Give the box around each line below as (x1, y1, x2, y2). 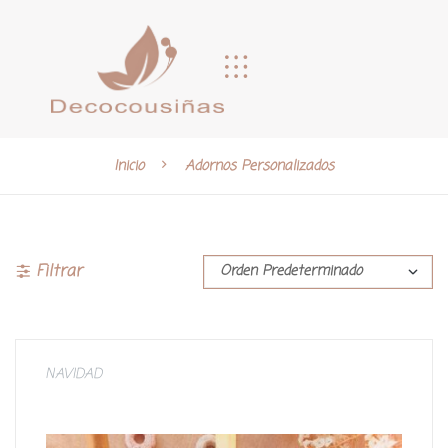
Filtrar (36, 260, 82, 285)
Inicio (114, 155, 144, 177)
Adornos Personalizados (185, 155, 334, 177)
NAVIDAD (45, 364, 102, 386)
